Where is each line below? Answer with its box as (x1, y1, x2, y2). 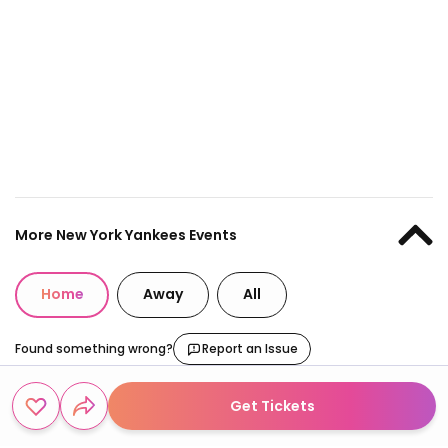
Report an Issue (202, 339, 298, 357)
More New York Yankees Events (15, 224, 237, 245)
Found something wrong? (15, 339, 173, 357)
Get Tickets (229, 395, 315, 416)
